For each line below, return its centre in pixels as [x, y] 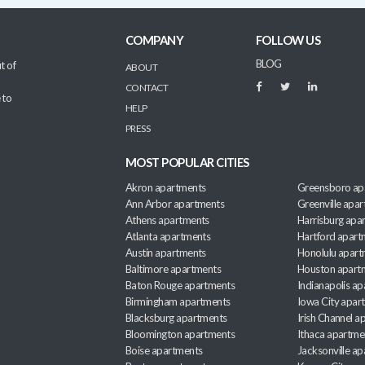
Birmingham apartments [178, 302]
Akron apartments [166, 188]
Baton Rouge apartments [180, 286]
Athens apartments [167, 220]
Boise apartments [164, 351]
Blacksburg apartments [176, 318]
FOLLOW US [288, 41]
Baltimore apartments [174, 269]
